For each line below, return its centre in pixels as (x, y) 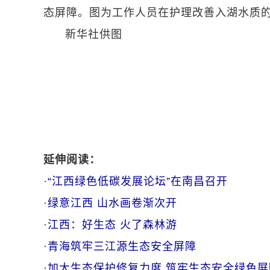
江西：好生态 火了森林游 (112, 225)
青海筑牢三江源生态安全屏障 (122, 246)
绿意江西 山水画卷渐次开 (112, 203)
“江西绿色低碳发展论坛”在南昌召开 (138, 181)
